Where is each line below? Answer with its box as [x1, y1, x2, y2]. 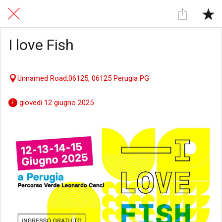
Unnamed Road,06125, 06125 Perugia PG [17, 73, 149, 83]
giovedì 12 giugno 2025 [19, 98, 96, 107]
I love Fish [8, 36, 74, 54]
